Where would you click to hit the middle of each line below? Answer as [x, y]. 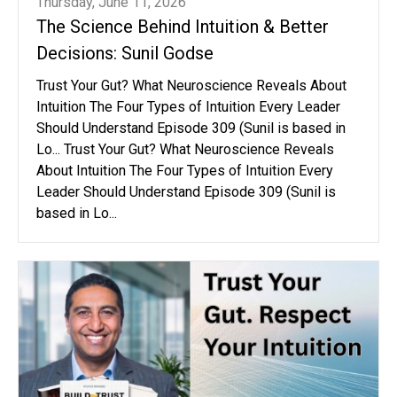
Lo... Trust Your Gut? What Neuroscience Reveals [185, 149]
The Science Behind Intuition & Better [183, 26]
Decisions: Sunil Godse [125, 53]
